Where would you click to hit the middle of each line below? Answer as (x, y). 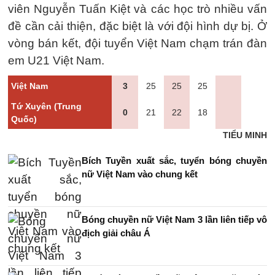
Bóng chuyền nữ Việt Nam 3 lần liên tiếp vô (174, 219)
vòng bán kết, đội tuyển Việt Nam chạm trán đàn (137, 43)
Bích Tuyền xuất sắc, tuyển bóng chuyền (174, 161)
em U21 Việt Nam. (56, 60)
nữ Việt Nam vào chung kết (140, 174)
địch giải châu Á (116, 233)
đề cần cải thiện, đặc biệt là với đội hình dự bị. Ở (137, 26)
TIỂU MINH (245, 135)
